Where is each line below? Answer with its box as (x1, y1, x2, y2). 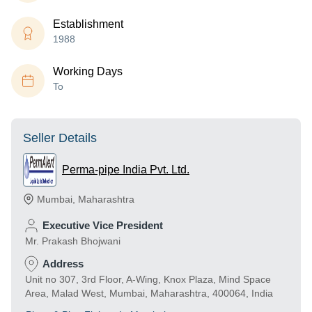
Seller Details (23, 131, 97, 145)
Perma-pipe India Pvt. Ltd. (62, 164, 189, 175)
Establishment (53, 18, 123, 30)
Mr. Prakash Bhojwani (25, 235, 120, 247)
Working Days (53, 65, 123, 77)
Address (42, 258, 84, 270)
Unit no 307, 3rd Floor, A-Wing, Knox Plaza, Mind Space (25, 274, 271, 285)
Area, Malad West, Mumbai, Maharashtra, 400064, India (25, 288, 273, 299)
